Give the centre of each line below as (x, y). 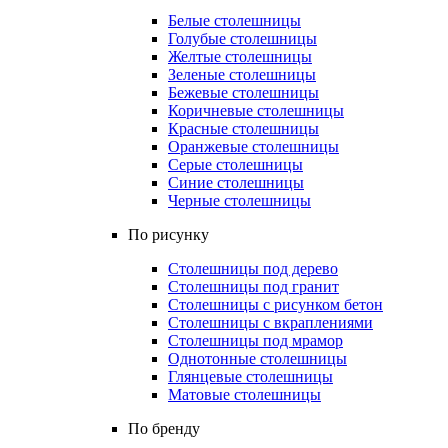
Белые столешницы (234, 20)
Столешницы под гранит (253, 286)
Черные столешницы (239, 200)
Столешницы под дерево (253, 268)
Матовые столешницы (244, 394)
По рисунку (168, 234)
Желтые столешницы (240, 56)
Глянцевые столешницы (250, 376)
